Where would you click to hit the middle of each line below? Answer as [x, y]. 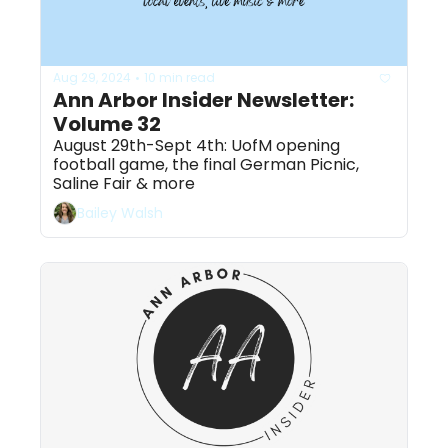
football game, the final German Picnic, [206, 164]
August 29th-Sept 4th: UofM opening [196, 145]
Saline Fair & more [124, 183]
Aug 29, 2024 [92, 78]
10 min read [179, 78]
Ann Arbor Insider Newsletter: [203, 99]
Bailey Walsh [120, 213]
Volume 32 [107, 123]
